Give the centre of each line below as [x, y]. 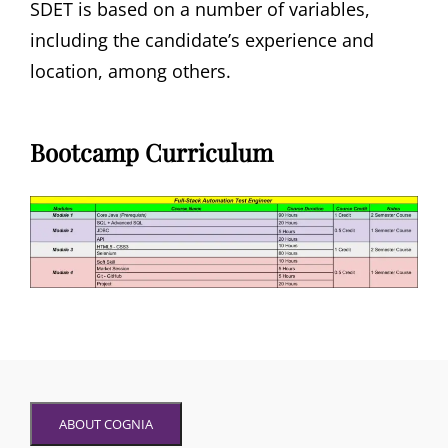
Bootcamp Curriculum [151, 151]
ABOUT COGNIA [106, 423]
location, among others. [130, 70]
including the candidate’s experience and [202, 39]
